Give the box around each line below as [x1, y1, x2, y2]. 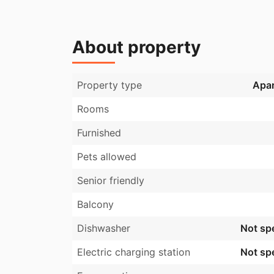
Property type [77, 79, 142, 92]
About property [72, 37, 201, 58]
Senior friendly [77, 174, 144, 187]
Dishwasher [77, 222, 130, 235]
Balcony [77, 198, 114, 211]
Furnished [77, 127, 121, 139]
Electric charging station [77, 246, 190, 259]
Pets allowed [77, 150, 136, 163]
